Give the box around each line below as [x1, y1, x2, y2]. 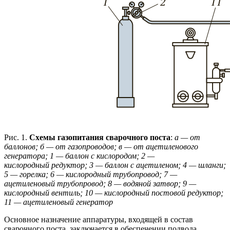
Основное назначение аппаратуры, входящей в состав [4, 215, 193, 224]
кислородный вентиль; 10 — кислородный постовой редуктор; [4, 188, 223, 197]
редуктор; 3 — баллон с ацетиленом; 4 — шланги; [51, 160, 226, 169]
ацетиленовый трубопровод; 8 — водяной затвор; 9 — [4, 179, 196, 188]
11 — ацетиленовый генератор [4, 197, 113, 206]
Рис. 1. [4, 132, 29, 142]
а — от [175, 132, 200, 142]
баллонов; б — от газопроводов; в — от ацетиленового [4, 142, 198, 151]
